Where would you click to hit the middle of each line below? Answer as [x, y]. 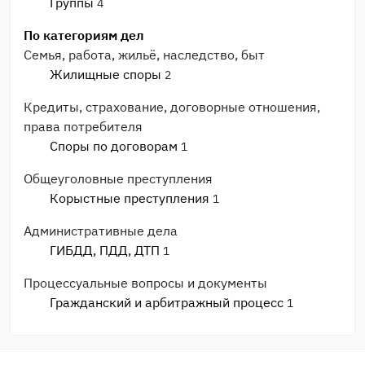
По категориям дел [84, 35]
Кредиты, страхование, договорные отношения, [172, 107]
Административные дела [101, 231]
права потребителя [83, 126]
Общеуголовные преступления [118, 178]
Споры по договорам [114, 146]
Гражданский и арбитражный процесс [167, 302]
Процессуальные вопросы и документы [145, 283]
